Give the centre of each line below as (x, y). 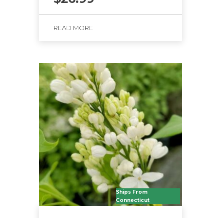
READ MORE (73, 28)
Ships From (132, 192)
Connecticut (133, 200)
